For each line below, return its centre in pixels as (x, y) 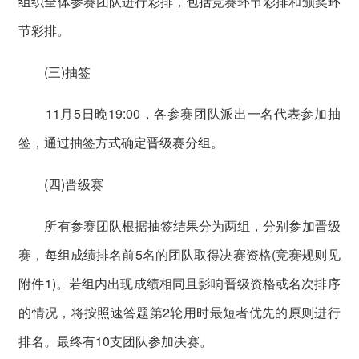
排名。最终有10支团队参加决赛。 (116, 341)
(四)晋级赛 (61, 184)
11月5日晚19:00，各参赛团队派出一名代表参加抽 (179, 113)
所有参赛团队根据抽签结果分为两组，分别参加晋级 (179, 225)
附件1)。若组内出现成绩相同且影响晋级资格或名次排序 (179, 283)
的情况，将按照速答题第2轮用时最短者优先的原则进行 (179, 312)
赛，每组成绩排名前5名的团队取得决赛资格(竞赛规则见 (179, 254)
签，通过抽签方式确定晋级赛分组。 (121, 142)
